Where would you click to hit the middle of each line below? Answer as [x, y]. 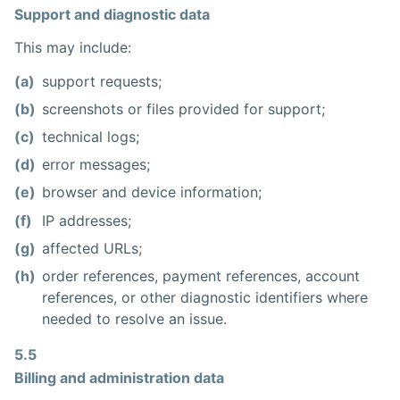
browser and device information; [152, 192]
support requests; [102, 81]
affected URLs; [92, 248]
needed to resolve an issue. [135, 319]
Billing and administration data [119, 377]
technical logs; [91, 137]
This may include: [73, 48]
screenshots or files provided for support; [184, 108]
